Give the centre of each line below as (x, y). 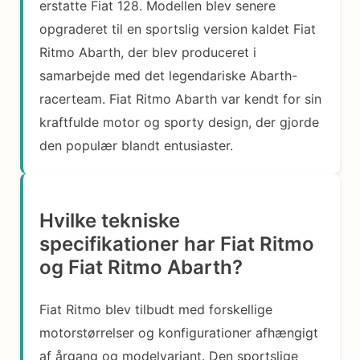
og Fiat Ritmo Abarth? (141, 267)
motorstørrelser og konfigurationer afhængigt (179, 332)
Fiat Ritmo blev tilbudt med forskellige (156, 309)
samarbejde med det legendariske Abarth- (168, 75)
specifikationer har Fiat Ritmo (177, 243)
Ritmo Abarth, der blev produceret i (148, 52)
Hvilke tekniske (110, 220)
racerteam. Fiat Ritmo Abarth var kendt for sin (180, 98)
